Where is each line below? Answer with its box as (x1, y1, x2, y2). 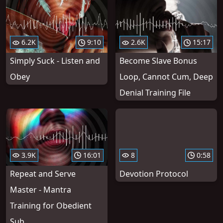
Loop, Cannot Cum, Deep (119, 71, 213, 83)
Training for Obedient (10, 200, 92, 211)
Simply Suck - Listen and (10, 55, 100, 67)
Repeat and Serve (10, 168, 76, 179)
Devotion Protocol (119, 168, 188, 179)
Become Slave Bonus (119, 55, 197, 67)
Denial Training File (119, 87, 191, 99)
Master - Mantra (10, 184, 71, 195)
